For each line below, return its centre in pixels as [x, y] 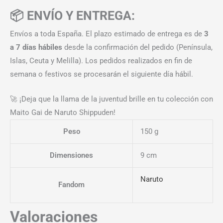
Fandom [71, 184]
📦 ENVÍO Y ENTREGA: [72, 15]
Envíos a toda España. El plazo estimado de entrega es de [107, 34]
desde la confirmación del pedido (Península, [137, 47]
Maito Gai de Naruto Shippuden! [63, 112]
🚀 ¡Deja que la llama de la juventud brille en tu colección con [111, 99]
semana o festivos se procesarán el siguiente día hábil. [102, 74]
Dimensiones [71, 155]
